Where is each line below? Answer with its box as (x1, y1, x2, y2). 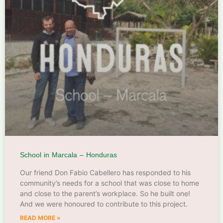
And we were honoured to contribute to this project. (20, 199, 188, 208)
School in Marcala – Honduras (20, 150, 117, 159)
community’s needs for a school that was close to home (20, 178, 199, 187)
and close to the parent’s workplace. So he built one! (20, 189, 190, 198)
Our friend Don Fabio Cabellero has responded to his (20, 168, 191, 177)
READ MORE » (20, 214, 61, 222)
